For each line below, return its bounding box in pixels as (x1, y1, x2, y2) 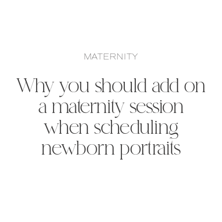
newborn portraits (41, 136, 181, 163)
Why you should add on (16, 74, 206, 101)
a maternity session (38, 95, 184, 121)
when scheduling (43, 115, 179, 142)
